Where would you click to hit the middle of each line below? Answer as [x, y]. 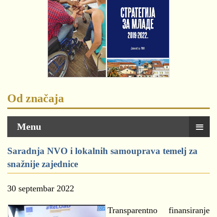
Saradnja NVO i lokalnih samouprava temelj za [102, 151]
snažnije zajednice [43, 164]
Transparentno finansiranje [159, 210]
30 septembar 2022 [41, 189]
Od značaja [36, 99]
